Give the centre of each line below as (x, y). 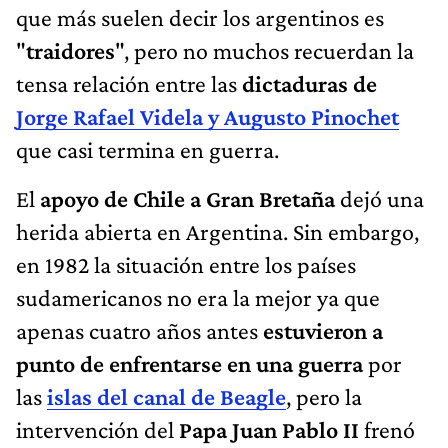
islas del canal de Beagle (166, 396)
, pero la (324, 396)
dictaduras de (309, 83)
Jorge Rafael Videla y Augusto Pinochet (207, 116)
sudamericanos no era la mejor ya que (198, 297)
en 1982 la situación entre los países (186, 264)
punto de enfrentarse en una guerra (189, 363)
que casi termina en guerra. (147, 149)
